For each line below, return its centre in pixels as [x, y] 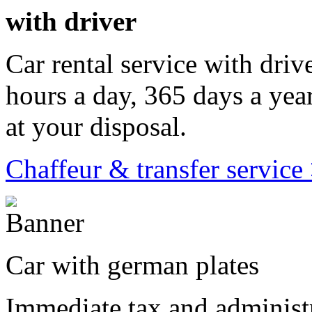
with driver [71, 21]
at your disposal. [96, 126]
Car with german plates [132, 265]
